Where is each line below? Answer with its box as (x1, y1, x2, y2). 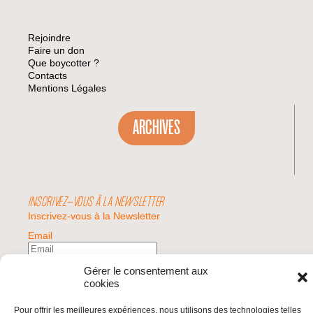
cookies (84, 277, 119, 289)
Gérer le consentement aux (84, 265, 208, 277)
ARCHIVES (132, 117, 180, 139)
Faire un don (28, 45, 85, 57)
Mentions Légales (28, 82, 107, 94)
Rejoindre (28, 32, 71, 44)
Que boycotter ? (28, 57, 100, 69)
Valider (81, 270, 112, 282)
